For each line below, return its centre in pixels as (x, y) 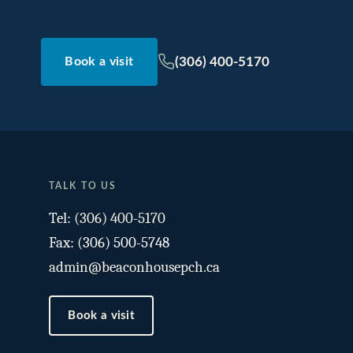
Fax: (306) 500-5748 (109, 243)
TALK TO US (83, 186)
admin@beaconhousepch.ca (134, 268)
